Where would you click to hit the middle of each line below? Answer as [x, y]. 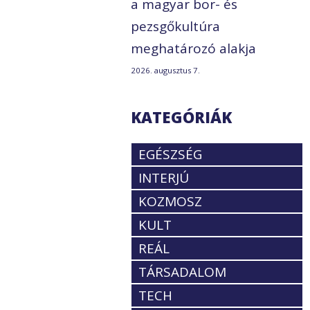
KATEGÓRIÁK [182, 117]
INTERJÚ [164, 178]
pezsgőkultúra [176, 27]
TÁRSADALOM [183, 272]
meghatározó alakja [194, 49]
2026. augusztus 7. [166, 71]
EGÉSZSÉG [171, 155]
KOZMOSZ [171, 202]
